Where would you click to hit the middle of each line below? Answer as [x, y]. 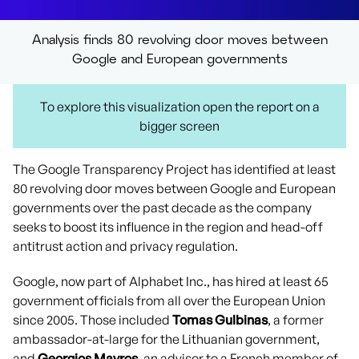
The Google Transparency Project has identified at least [174, 169]
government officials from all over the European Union [169, 301]
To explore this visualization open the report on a [179, 107]
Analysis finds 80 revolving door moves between [179, 39]
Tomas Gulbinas [220, 320]
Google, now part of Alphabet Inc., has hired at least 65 [171, 281]
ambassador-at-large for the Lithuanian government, [166, 339]
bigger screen [179, 126]
